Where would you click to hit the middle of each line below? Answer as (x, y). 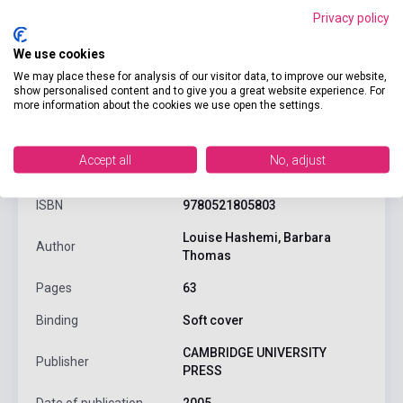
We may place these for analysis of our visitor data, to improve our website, (200, 76)
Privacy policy (351, 17)
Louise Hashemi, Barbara (256, 237)
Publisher (63, 361)
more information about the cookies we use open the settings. (168, 104)
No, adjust (298, 159)
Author (56, 246)
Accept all (105, 159)
